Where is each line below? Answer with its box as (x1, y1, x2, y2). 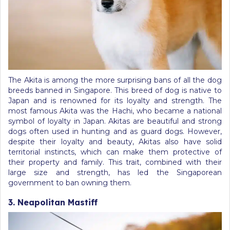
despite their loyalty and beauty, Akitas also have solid (8, 137, 222, 146)
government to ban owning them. (8, 178, 131, 187)
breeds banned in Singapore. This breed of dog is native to (8, 86, 222, 95)
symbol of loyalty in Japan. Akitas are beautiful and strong (8, 117, 222, 126)
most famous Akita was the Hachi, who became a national (8, 106, 222, 116)
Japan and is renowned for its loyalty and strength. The (8, 96, 222, 105)
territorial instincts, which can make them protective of (8, 147, 222, 157)
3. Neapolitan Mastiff (8, 197, 98, 207)
